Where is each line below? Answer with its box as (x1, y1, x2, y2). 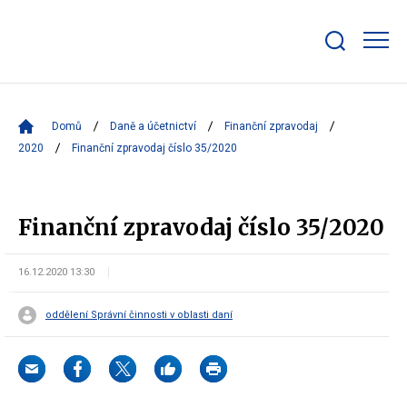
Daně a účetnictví (110, 120, 196, 133)
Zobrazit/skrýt (324, 50, 402, 64)
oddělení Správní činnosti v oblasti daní (45, 309, 233, 321)
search (324, 64, 360, 77)
